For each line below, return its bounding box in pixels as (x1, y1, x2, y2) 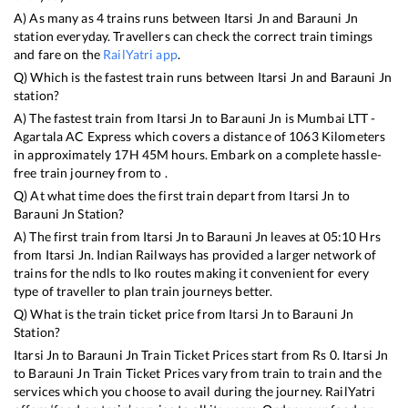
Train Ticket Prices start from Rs (138, 346, 330, 362)
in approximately (14, 146, 115, 162)
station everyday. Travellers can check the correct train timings (14, 27, 373, 44)
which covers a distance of (131, 127, 290, 144)
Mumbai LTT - (297, 109, 376, 126)
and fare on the (14, 46, 104, 62)
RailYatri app (103, 46, 178, 62)
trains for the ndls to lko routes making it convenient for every (14, 264, 370, 280)
